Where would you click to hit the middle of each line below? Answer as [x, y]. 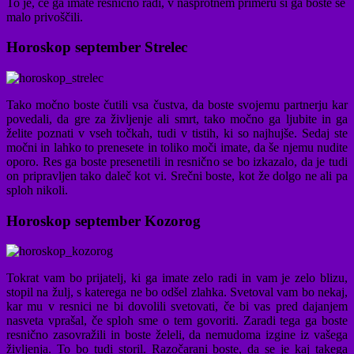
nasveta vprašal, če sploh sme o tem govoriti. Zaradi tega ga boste [177, 321]
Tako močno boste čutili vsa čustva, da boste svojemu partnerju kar [177, 104]
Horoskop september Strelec [97, 47]
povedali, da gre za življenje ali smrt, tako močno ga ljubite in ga [177, 119]
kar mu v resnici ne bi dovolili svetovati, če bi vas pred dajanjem [177, 307]
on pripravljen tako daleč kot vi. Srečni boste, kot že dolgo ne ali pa [177, 175]
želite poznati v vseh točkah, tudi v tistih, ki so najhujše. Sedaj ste [177, 133]
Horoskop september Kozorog [104, 220]
